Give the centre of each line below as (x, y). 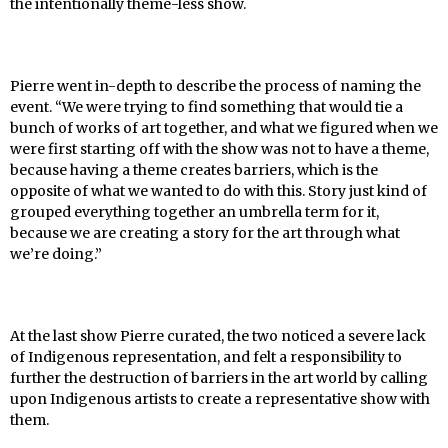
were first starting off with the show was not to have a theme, (219, 148)
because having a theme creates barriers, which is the (194, 169)
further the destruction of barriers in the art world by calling (219, 377)
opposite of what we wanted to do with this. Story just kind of (218, 190)
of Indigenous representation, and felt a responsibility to (206, 356)
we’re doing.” (56, 253)
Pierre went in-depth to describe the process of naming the (215, 85)
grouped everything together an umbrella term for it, (194, 211)
